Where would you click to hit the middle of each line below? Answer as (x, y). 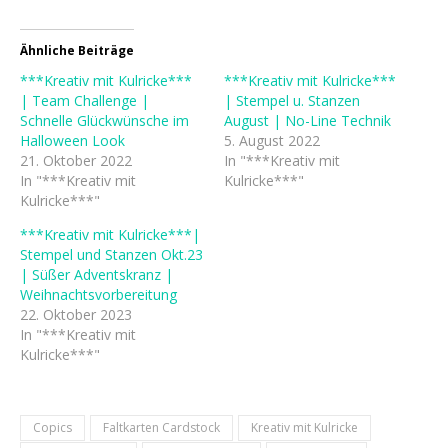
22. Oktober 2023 (76, 314)
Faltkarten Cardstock (161, 427)
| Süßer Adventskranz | (96, 274)
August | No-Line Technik (307, 120)
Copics (52, 427)
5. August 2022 (272, 140)
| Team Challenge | (84, 100)
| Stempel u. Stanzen (292, 100)
